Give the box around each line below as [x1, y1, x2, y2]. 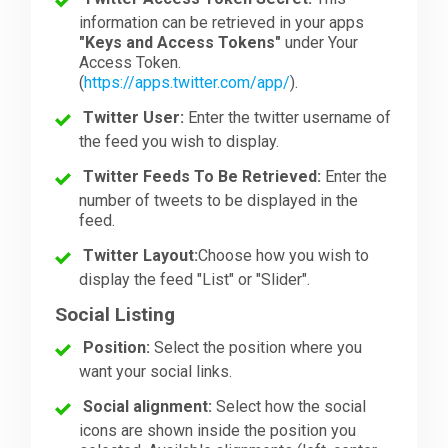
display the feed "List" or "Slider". [79, 269, 311, 289]
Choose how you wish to [198, 245, 370, 265]
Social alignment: [83, 397, 213, 417]
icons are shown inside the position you [79, 421, 357, 441]
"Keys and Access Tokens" [79, 32, 282, 52]
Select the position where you [150, 338, 363, 358]
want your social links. [79, 362, 233, 382]
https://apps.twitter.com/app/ [84, 72, 291, 92]
